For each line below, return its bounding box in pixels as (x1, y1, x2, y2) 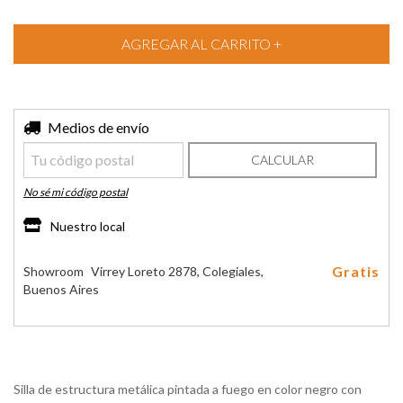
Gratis (332, 262, 380, 280)
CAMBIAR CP (304, 119, 373, 133)
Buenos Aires (23, 281, 99, 297)
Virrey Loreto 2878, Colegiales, (91, 263, 264, 279)
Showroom (23, 263, 86, 279)
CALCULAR (251, 151, 315, 167)
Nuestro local (50, 218, 125, 234)
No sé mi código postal (23, 184, 128, 199)
